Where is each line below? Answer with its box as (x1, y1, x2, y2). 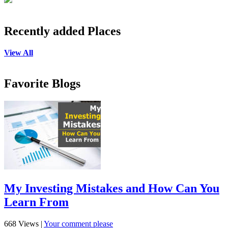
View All (4, 48, 33, 57)
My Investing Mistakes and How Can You (4, 181, 219, 195)
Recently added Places (4, 24, 121, 38)
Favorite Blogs (4, 76, 80, 90)
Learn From (4, 195, 69, 209)
